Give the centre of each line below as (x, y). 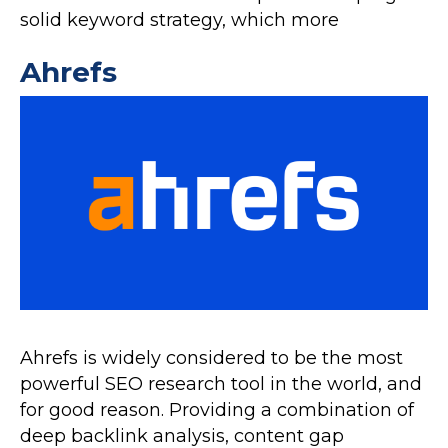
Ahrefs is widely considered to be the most (211, 358)
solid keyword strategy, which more (179, 20)
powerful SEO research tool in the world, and (221, 384)
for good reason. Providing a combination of (217, 410)
